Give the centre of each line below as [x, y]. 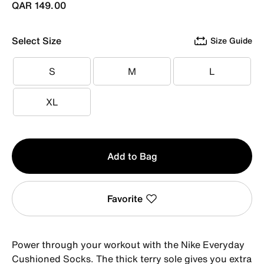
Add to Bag [132, 156]
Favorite [125, 198]
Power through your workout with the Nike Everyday [128, 244]
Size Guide [231, 40]
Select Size [37, 40]
